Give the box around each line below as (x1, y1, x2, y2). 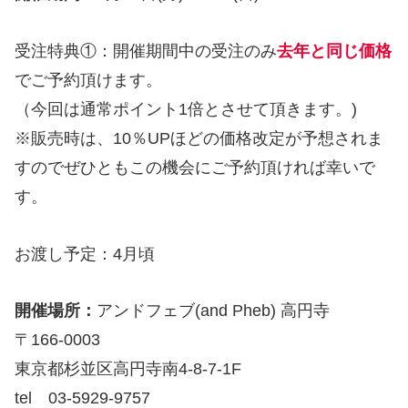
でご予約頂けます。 (15, 70, 162, 89)
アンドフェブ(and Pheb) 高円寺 (97, 301, 330, 321)
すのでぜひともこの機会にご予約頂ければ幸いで (15, 158, 375, 177)
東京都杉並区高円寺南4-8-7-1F (15, 360, 241, 379)
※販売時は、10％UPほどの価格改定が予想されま (15, 128, 383, 148)
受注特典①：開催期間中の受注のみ (15, 41, 277, 60)
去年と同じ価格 (277, 41, 392, 60)
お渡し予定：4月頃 (15, 244, 155, 263)
